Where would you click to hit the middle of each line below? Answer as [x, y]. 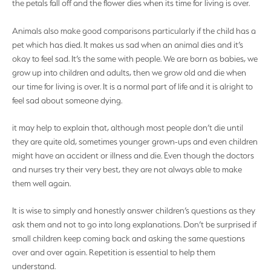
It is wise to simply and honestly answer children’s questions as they [134, 211]
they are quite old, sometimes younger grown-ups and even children [135, 141]
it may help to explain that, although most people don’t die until [128, 127]
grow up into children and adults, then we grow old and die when [129, 72]
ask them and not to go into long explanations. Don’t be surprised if [134, 225]
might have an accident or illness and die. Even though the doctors [133, 155]
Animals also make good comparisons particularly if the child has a [134, 31]
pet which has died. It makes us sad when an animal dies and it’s [128, 44]
